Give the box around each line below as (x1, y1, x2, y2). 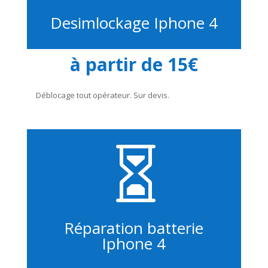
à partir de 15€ (69, 51, 198, 77)
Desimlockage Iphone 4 (50, 11, 218, 33)
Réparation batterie (64, 217, 204, 239)
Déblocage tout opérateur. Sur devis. (35, 89, 169, 100)
